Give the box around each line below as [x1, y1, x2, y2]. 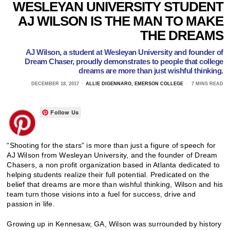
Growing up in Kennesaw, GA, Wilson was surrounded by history [7, 219, 222, 228]
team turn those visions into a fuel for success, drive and [7, 189, 196, 198]
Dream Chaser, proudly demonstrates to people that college [25, 56, 223, 66]
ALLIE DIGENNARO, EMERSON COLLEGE [85, 81, 183, 86]
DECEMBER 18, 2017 [31, 81, 79, 86]
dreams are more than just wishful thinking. [79, 66, 223, 75]
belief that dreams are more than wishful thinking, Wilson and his [7, 180, 223, 188]
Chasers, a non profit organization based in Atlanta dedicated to [7, 160, 220, 169]
